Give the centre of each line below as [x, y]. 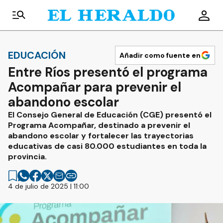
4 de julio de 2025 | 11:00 [49, 186]
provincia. [27, 157]
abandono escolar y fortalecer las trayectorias [101, 136]
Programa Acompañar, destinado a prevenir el [99, 125]
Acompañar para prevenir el [95, 87]
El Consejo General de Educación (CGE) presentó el [110, 115]
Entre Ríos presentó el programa [108, 72]
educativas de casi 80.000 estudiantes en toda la [107, 146]
